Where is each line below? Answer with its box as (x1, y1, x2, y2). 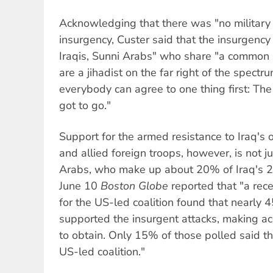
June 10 (59, 178, 101, 193)
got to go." (59, 98, 111, 113)
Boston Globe (101, 178, 168, 193)
